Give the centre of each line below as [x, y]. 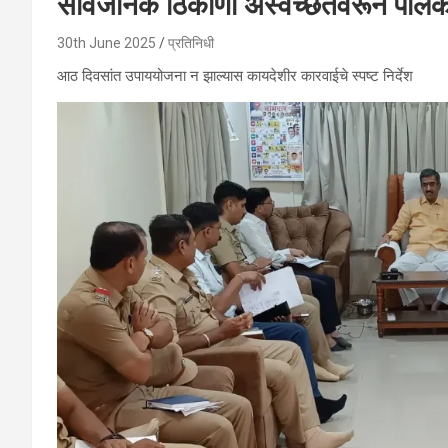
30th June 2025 [106, 42]
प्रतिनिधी [191, 42]
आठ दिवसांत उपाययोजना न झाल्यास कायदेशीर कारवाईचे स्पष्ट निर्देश [235, 75]
